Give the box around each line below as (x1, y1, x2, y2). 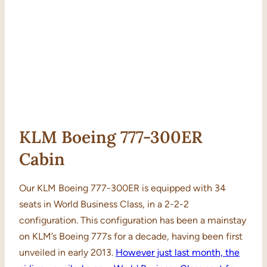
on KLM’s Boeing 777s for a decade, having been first (19, 231, 243, 243)
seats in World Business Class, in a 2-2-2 (19, 198, 189, 210)
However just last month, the (116, 247, 240, 259)
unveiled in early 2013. (19, 247, 116, 259)
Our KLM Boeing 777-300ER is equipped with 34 (19, 182, 226, 194)
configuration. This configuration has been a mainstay (19, 215, 246, 226)
